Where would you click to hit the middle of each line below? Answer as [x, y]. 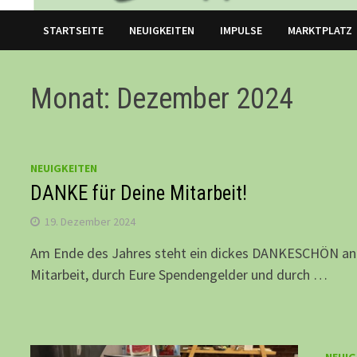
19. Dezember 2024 [90, 222]
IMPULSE [241, 31]
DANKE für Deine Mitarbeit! [139, 194]
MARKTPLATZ [320, 31]
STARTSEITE [74, 31]
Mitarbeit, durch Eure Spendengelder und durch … [179, 275]
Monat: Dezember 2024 [162, 99]
